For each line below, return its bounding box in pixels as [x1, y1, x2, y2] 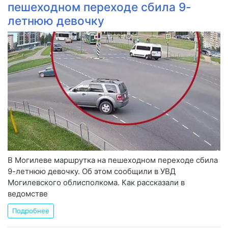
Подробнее [12, 206, 49, 215]
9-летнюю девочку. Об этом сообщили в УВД [8, 166, 176, 176]
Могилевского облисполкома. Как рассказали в [8, 177, 185, 187]
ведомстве [8, 188, 48, 198]
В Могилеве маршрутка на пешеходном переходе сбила [8, 155, 218, 165]
